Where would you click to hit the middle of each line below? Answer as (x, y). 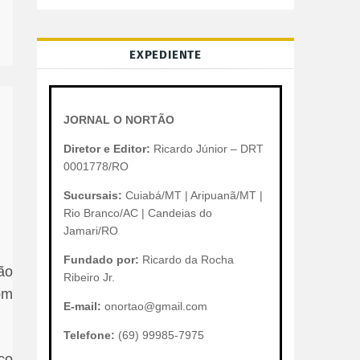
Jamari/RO (91, 231)
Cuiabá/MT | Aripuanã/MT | (192, 195)
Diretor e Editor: (107, 149)
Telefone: (89, 335)
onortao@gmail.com (154, 306)
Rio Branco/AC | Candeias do (138, 213)
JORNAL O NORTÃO (119, 120)
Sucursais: (93, 195)
